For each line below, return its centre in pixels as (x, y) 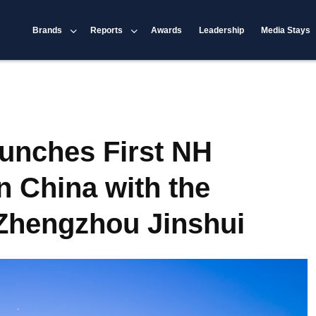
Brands (48, 30)
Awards (167, 30)
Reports (107, 30)
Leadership (222, 30)
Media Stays (286, 30)
